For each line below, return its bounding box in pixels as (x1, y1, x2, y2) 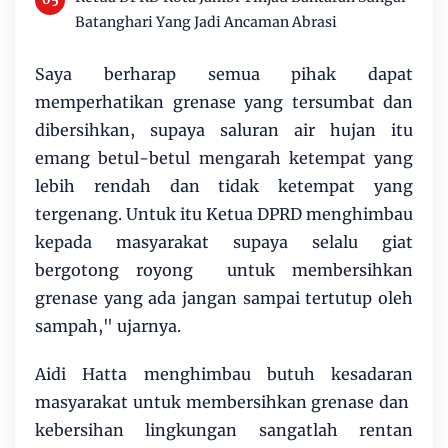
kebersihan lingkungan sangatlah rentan (35, 419, 413, 440)
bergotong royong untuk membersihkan (35, 259, 413, 280)
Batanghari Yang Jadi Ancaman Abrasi (75, 12, 337, 31)
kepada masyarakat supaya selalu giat (35, 231, 413, 252)
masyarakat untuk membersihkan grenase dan (35, 391, 413, 412)
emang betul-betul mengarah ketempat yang (35, 147, 413, 168)
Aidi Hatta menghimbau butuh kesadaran (35, 363, 413, 384)
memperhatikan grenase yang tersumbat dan (35, 91, 413, 112)
